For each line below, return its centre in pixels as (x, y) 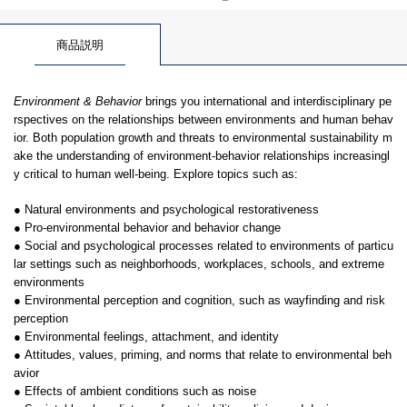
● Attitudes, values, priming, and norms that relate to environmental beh (203, 355)
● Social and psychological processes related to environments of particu (203, 246)
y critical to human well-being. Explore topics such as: (156, 174)
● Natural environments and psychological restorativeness (166, 209)
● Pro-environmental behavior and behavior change (147, 228)
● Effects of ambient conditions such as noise (135, 391)
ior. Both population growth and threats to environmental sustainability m (203, 138)
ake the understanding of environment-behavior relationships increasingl (202, 156)
